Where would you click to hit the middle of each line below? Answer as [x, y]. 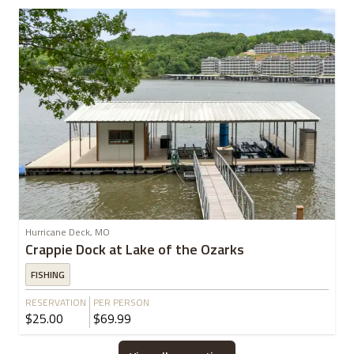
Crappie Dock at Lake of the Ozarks [135, 249]
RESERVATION [56, 302]
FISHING [48, 274]
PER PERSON [121, 302]
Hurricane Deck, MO [68, 232]
